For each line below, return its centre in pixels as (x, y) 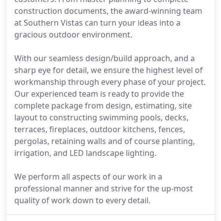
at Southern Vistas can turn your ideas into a (97, 23)
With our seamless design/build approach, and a (105, 58)
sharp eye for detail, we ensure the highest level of (109, 70)
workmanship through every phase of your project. (110, 82)
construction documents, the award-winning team (108, 11)
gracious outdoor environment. (73, 35)
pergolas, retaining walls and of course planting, (105, 141)
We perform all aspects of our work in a (88, 177)
